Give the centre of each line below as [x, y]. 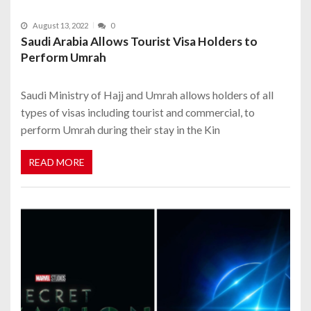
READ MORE [57, 162]
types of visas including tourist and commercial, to [138, 112]
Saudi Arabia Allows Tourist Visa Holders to [139, 41]
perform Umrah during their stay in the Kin [120, 129]
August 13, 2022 [60, 25]
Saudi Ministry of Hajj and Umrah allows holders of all [147, 94]
